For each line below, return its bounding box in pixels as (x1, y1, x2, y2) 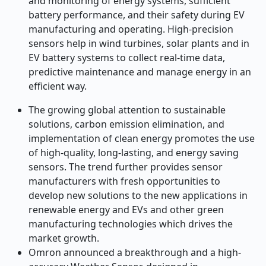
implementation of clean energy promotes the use (28, 132, 255, 145)
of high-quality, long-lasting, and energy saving (28, 146, 239, 159)
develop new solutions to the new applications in (28, 189, 248, 202)
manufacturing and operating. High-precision (28, 23, 233, 36)
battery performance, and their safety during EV (28, 8, 245, 21)
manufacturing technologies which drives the (28, 217, 233, 230)
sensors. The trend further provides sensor (28, 160, 223, 173)
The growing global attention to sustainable (28, 103, 226, 116)
